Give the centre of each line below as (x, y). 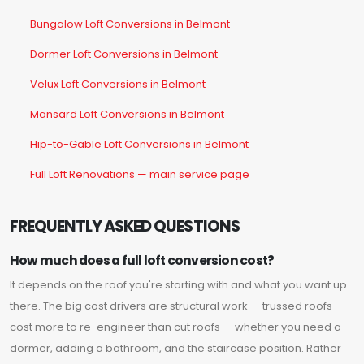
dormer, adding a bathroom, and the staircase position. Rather (175, 349)
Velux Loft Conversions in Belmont (118, 84)
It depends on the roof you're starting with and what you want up (178, 285)
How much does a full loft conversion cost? (142, 261)
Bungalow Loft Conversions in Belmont (130, 24)
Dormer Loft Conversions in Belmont (124, 54)
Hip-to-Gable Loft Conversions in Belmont (139, 145)
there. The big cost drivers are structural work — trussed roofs (171, 306)
